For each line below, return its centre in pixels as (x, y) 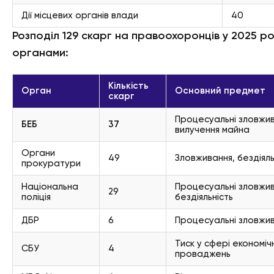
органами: (40, 53)
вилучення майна (212, 130)
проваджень (203, 254)
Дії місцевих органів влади (80, 16)
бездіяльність (204, 197)
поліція (36, 197)
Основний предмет (220, 91)
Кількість (128, 86)
